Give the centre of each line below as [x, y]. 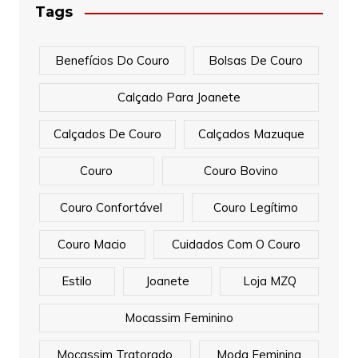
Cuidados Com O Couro [236, 244]
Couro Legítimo [255, 207]
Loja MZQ [269, 281]
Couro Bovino [241, 171]
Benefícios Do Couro [112, 60]
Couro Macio [92, 244]
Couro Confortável [111, 207]
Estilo [77, 281]
